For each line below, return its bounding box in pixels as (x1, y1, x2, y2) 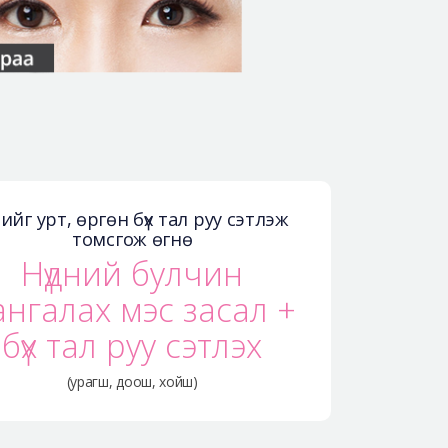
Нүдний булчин (21, 250, 244, 296)
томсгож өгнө (72, 226, 193, 251)
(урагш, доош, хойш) (66, 371, 198, 391)
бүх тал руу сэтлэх (2, 322, 263, 368)
